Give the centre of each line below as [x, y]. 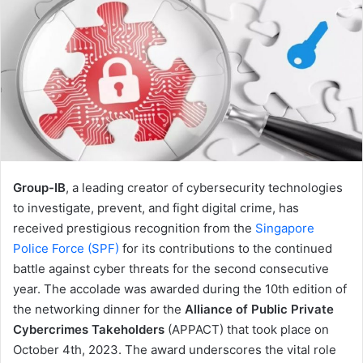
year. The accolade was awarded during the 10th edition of [180, 289]
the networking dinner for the [99, 310]
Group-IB [39, 188]
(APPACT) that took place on [247, 330]
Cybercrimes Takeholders [89, 330]
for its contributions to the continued [226, 249]
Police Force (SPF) [66, 249]
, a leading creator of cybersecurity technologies [204, 188]
